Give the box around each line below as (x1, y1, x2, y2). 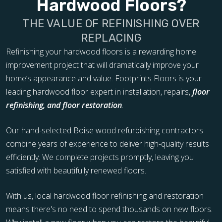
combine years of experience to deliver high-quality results (6, 138, 209, 150)
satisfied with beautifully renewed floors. (6, 165, 146, 176)
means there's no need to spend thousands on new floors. (6, 204, 213, 215)
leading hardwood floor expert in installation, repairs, (6, 86, 192, 98)
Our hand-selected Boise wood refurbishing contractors (6, 125, 203, 136)
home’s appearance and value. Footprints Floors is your (6, 73, 202, 84)
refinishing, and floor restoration (6, 100, 122, 111)
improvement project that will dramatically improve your (6, 59, 199, 71)
